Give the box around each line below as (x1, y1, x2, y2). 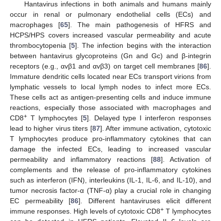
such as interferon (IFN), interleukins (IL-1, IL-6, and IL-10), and (10, 176, 211, 184)
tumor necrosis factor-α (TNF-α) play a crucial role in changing (10, 186, 211, 194)
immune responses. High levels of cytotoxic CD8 (10, 207, 160, 215)
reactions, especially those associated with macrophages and (10, 103, 211, 111)
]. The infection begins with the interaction (75, 41, 212, 49)
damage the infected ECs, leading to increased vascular (10, 145, 211, 153)
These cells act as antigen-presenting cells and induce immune (10, 93, 211, 101)
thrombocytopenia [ (10, 41, 72, 49)
